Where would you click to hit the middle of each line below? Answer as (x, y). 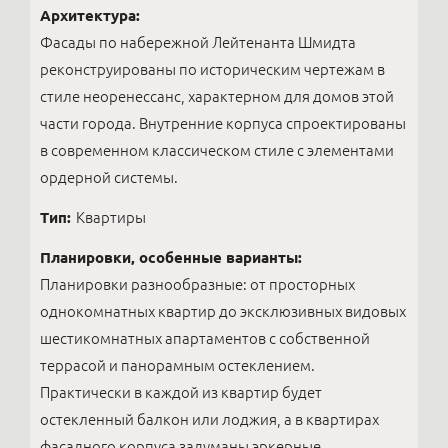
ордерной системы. (109, 177)
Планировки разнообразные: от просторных (197, 284)
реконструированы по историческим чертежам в (212, 69)
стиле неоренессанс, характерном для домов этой (217, 96)
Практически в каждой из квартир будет (181, 392)
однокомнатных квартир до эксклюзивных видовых (223, 311)
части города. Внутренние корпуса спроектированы (223, 123)
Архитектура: (90, 15)
